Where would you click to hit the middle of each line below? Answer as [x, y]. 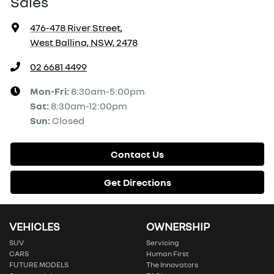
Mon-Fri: [50, 91]
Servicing [163, 243]
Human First [168, 254]
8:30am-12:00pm [89, 106]
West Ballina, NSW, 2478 [84, 43]
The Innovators [172, 265]
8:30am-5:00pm [108, 91]
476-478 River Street [75, 28]
